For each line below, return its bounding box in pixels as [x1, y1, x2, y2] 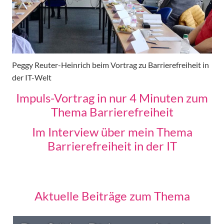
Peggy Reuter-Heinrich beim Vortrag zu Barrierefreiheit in [12, 59, 209, 69]
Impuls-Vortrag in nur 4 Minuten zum [16, 90, 208, 105]
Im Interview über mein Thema [31, 124, 192, 139]
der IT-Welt [12, 72, 51, 82]
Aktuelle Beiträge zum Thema [34, 188, 190, 203]
